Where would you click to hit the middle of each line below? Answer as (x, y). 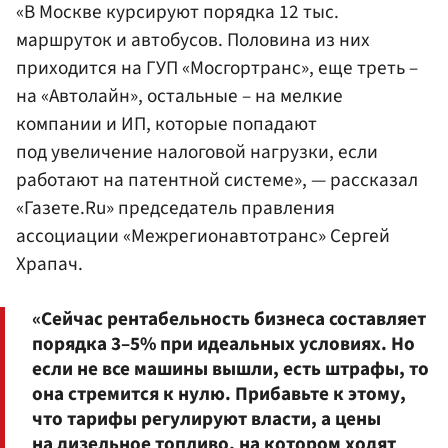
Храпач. (49, 263)
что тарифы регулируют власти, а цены (206, 418)
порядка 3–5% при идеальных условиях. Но (223, 343)
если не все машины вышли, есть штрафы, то (230, 368)
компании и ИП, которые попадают (166, 123)
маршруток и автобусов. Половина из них (193, 39)
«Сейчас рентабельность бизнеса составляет (229, 318)
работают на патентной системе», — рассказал (217, 179)
